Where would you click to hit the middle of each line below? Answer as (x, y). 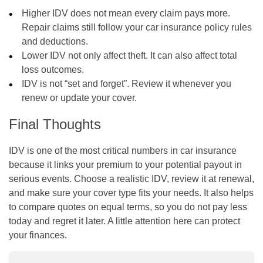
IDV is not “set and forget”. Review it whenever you (127, 83)
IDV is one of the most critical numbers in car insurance (123, 150)
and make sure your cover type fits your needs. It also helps (131, 193)
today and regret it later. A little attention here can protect (124, 221)
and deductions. (55, 41)
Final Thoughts (55, 124)
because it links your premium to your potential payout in (125, 164)
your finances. (38, 235)
